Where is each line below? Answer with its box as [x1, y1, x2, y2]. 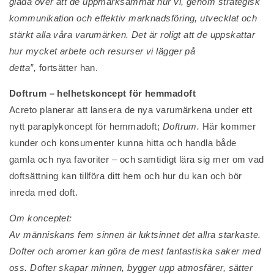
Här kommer [199, 121, 256, 131]
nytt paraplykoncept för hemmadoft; [9, 121, 163, 131]
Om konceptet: [9, 213, 72, 223]
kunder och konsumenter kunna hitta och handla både [9, 138, 237, 148]
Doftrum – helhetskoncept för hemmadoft [9, 88, 196, 98]
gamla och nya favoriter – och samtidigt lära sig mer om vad [9, 154, 264, 165]
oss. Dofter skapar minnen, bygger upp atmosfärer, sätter [9, 262, 253, 273]
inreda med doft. [9, 187, 78, 198]
